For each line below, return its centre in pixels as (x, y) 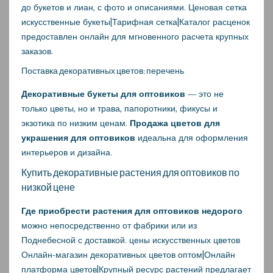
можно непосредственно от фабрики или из (109, 225)
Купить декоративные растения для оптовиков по (130, 173)
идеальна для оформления (192, 137)
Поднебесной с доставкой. (75, 240)
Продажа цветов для (175, 123)
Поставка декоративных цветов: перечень (103, 71)
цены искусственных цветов (185, 240)
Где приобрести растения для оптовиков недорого (132, 211)
